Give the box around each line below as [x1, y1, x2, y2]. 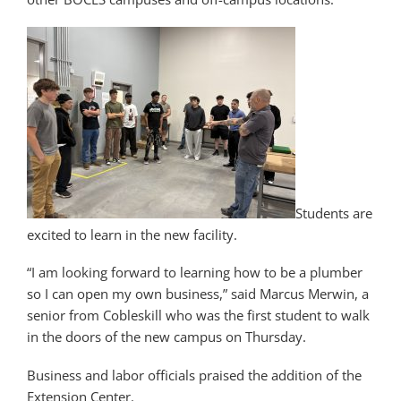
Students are [295, 203, 372, 222]
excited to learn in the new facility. [27, 225, 237, 243]
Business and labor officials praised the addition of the [27, 366, 362, 384]
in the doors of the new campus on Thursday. [27, 328, 310, 346]
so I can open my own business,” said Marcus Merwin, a [27, 285, 369, 303]
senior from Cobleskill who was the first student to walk [27, 306, 370, 325]
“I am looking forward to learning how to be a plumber [27, 263, 363, 282]
